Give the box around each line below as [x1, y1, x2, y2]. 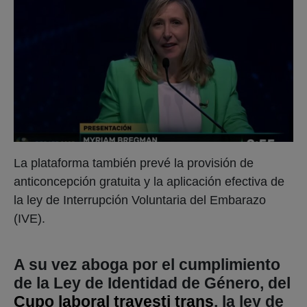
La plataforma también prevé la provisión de [14, 156, 254, 170]
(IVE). [14, 211, 45, 225]
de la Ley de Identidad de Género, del [14, 274, 291, 292]
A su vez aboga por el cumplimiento [14, 256, 280, 273]
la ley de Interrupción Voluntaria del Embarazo [14, 193, 266, 207]
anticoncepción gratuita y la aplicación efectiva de [14, 174, 284, 188]
